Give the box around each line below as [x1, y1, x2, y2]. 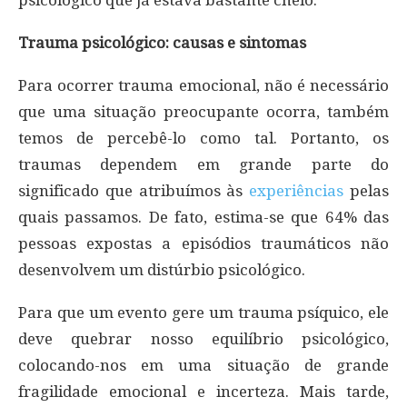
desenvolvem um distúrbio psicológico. [18, 260, 305, 279]
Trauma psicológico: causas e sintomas [18, 33, 306, 52]
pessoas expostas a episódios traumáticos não [18, 233, 389, 253]
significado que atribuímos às [18, 181, 250, 200]
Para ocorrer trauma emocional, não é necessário [18, 75, 389, 94]
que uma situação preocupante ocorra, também [18, 102, 389, 121]
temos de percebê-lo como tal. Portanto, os [18, 128, 389, 147]
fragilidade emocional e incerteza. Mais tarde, [18, 382, 389, 401]
